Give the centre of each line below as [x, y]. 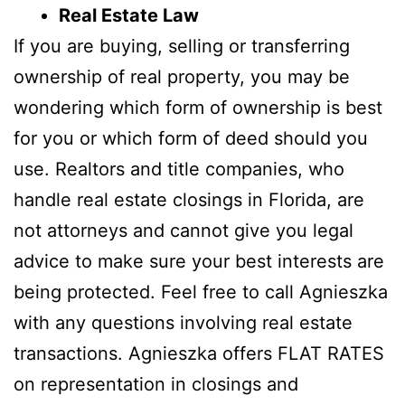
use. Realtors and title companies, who [179, 170]
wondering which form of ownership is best [198, 108]
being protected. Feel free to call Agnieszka [201, 292]
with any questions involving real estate [183, 323]
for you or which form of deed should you [191, 139]
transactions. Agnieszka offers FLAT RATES [199, 354]
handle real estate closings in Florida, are [189, 200]
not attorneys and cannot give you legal [184, 231]
